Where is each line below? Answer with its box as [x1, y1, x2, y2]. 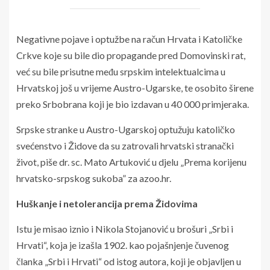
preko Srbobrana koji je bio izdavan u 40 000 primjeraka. [16, 98, 249, 110]
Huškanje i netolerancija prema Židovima [16, 197, 198, 209]
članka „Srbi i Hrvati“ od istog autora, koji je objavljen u [16, 255, 241, 267]
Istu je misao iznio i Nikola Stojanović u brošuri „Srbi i [16, 222, 233, 234]
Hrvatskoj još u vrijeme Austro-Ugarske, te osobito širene [16, 81, 254, 93]
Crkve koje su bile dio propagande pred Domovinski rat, [16, 49, 245, 61]
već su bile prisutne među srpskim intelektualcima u [16, 65, 225, 77]
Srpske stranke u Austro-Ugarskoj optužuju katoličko [16, 123, 235, 135]
